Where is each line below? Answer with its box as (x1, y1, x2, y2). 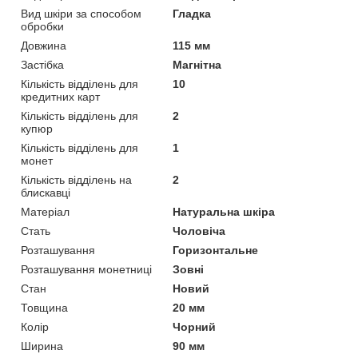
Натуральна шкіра (173, 205, 276, 219)
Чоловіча (173, 225, 226, 238)
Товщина (21, 301, 68, 315)
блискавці (21, 186, 70, 200)
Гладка (173, 7, 212, 21)
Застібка (21, 58, 64, 72)
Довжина (21, 39, 66, 53)
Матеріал (21, 205, 70, 219)
